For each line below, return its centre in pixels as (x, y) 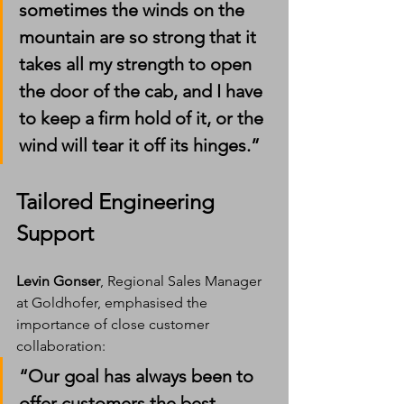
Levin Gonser (58, 280)
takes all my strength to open (138, 64)
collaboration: (61, 345)
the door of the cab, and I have (143, 91)
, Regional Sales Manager (183, 280)
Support (55, 233)
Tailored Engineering (118, 201)
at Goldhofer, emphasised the (114, 302)
